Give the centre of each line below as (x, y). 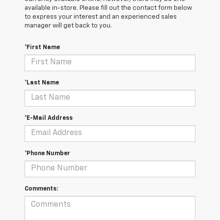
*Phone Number (47, 153)
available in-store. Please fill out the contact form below (108, 8)
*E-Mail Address (49, 118)
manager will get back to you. (68, 26)
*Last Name (42, 83)
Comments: (41, 189)
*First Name (42, 47)
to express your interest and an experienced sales (101, 17)
